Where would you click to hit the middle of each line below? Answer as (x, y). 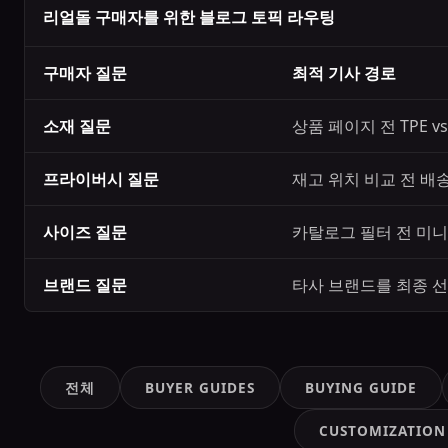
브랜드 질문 (85, 285)
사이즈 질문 (85, 232)
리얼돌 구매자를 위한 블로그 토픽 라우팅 (189, 17)
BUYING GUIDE (360, 387)
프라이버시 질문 (101, 179)
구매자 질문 (85, 73)
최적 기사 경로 (344, 73)
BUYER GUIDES (199, 387)
